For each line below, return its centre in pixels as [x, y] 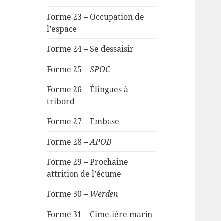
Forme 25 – [69, 69]
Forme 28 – [69, 142]
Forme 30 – [69, 194]
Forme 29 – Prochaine [88, 162]
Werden [104, 194]
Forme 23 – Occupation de [96, 17]
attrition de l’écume [84, 174]
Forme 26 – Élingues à [88, 90]
